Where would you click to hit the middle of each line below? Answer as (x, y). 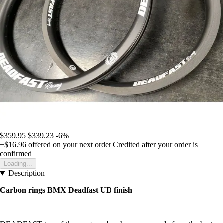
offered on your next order (69, 145)
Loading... (18, 164)
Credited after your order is (155, 145)
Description (26, 173)
